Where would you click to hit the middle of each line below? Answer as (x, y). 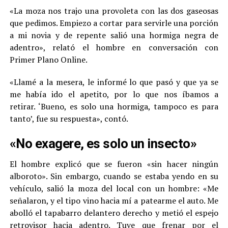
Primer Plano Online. (48, 59)
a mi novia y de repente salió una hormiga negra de (114, 35)
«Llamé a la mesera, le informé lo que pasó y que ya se (114, 82)
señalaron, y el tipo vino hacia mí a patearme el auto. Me (114, 200)
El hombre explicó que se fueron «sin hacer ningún (114, 164)
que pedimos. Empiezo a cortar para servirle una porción (114, 23)
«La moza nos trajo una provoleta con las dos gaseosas (114, 10)
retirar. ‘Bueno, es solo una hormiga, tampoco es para (114, 106)
